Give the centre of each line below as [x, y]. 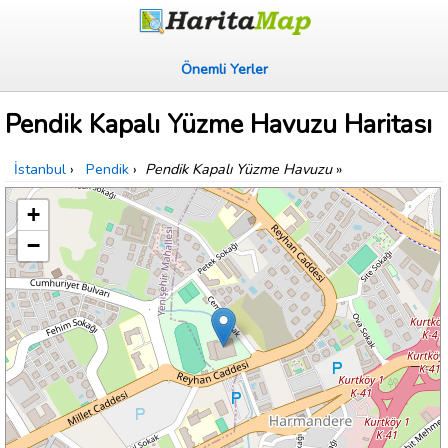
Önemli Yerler [224, 69]
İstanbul [40, 169]
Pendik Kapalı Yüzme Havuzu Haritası [218, 125]
